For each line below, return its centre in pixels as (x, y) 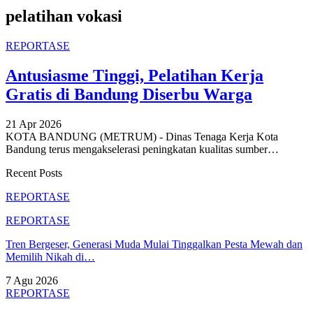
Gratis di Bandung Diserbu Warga (129, 94)
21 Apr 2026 (34, 124)
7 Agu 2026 (32, 280)
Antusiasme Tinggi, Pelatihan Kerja (134, 75)
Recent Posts (34, 173)
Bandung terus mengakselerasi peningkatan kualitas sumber (137, 149)
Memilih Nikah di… (50, 256)
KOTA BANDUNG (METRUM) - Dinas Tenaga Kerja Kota (142, 136)
